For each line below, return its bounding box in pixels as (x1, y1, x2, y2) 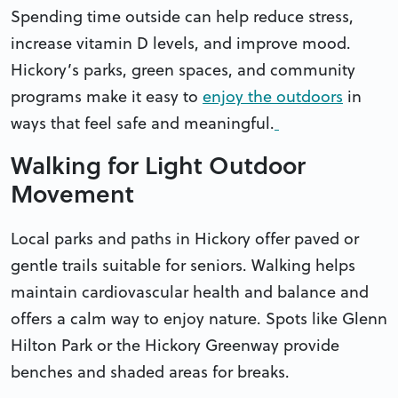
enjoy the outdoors (203, 84, 343, 107)
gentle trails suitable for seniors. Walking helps (11, 253, 355, 276)
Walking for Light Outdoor (11, 147, 306, 182)
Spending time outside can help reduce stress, (11, 4, 354, 28)
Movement (11, 175, 134, 211)
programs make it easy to (11, 84, 203, 107)
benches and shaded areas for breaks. (11, 360, 290, 383)
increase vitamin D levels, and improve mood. (11, 31, 351, 54)
